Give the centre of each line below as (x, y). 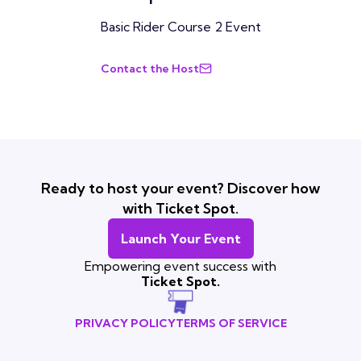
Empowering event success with (180, 266)
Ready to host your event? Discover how (180, 188)
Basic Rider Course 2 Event (180, 27)
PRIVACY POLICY (125, 323)
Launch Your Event (180, 239)
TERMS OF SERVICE (231, 323)
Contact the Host (149, 68)
